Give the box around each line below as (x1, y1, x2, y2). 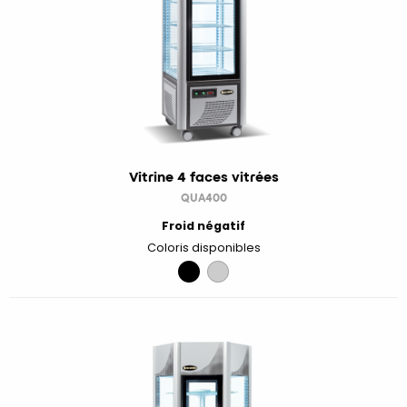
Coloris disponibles (146, 240, 261, 256)
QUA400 (180, 190, 227, 206)
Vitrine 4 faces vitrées (128, 167, 279, 187)
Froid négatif (162, 218, 245, 234)
